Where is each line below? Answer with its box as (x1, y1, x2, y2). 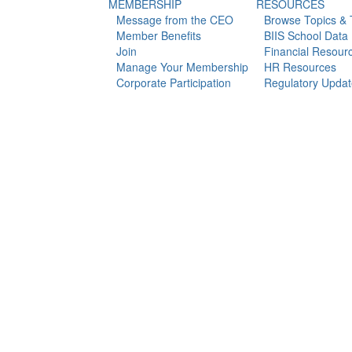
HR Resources (263, 59, 336, 75)
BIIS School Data (263, 27, 348, 43)
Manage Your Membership (115, 59, 248, 75)
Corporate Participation (115, 75, 231, 90)
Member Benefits (115, 27, 201, 43)
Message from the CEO (115, 12, 233, 27)
